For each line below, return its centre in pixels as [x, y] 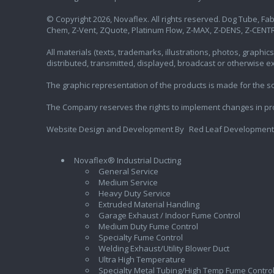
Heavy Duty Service [134, 194]
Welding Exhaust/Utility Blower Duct [164, 249]
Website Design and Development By [116, 129]
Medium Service [128, 183]
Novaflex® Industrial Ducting [127, 161]
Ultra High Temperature [142, 260]
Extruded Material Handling [149, 205]
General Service [128, 172]
